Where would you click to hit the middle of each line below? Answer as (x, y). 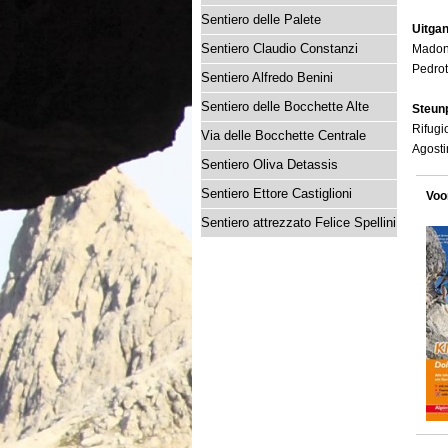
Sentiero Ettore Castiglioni (277, 193)
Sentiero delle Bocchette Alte (285, 106)
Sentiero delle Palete (261, 19)
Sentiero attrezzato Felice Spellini (299, 222)
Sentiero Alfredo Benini (267, 77)
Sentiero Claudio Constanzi (280, 48)
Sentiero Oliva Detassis (270, 164)
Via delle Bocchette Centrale (284, 135)
